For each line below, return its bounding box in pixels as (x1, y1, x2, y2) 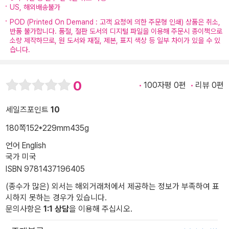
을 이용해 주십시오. (69, 204, 132, 214)
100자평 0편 (144, 80, 186, 90)
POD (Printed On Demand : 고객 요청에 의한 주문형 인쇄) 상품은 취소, (10, 18, 220, 26)
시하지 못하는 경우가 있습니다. (6, 193, 107, 203)
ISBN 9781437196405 (6, 164, 85, 174)
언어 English (6, 141, 46, 151)
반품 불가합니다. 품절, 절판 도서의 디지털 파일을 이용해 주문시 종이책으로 (10, 27, 222, 35)
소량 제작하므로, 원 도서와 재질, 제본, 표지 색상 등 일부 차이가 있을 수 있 (10, 36, 220, 44)
